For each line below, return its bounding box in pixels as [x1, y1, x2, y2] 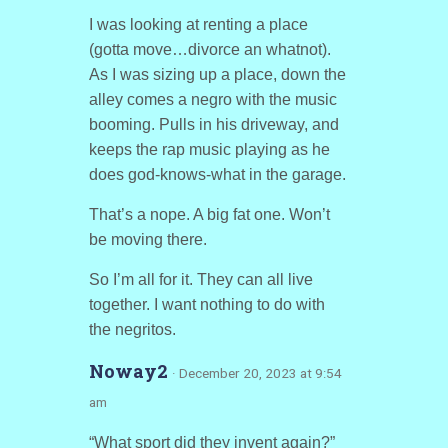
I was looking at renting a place [88, 16, 308, 33]
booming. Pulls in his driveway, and [88, 116, 339, 133]
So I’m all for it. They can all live [88, 271, 313, 288]
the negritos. [88, 321, 176, 338]
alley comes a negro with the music [88, 91, 337, 108]
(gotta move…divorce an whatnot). [88, 41, 331, 58]
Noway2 [88, 359, 172, 383]
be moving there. [88, 231, 207, 248]
